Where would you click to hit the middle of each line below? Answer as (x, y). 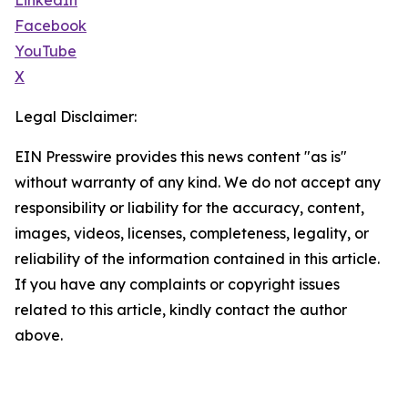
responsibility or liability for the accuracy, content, (189, 208)
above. (39, 336)
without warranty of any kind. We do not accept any (198, 183)
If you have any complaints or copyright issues (177, 285)
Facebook (51, 26)
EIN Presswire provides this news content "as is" (181, 157)
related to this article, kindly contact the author (181, 310)
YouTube (46, 51)
